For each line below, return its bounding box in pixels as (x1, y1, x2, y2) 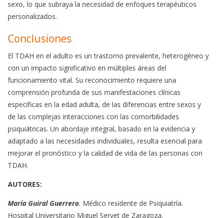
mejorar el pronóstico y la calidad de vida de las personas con (8, 148, 202, 158)
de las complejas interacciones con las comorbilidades (8, 112, 179, 122)
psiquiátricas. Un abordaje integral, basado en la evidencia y (8, 124, 195, 134)
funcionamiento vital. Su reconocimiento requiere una (8, 75, 176, 85)
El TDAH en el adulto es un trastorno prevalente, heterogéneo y (8, 51, 209, 61)
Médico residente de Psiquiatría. (83, 199, 183, 208)
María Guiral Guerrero (8, 199, 79, 208)
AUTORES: (8, 180, 42, 189)
